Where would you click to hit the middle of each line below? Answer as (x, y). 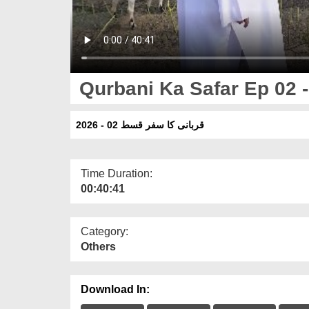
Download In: (115, 289)
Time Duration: (117, 173)
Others (98, 246)
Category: (104, 231)
